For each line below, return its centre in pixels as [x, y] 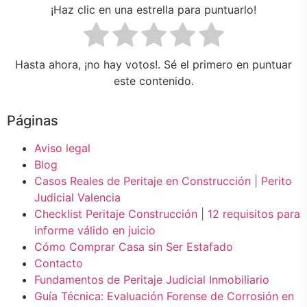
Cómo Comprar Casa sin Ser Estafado [134, 246]
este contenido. [153, 81]
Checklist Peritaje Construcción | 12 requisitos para [167, 213]
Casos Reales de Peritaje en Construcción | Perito [163, 181]
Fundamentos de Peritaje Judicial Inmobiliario [152, 279]
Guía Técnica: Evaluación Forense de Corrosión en [164, 296]
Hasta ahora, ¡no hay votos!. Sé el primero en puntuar [153, 64]
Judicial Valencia [77, 197]
